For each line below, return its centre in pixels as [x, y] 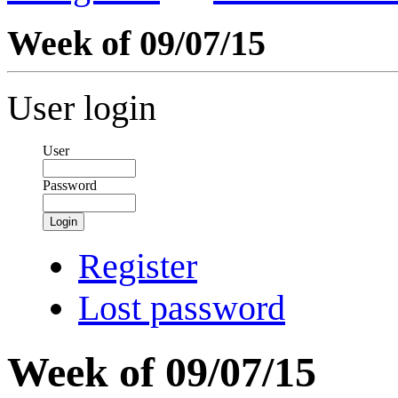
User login [82, 108]
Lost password [182, 308]
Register [138, 266]
